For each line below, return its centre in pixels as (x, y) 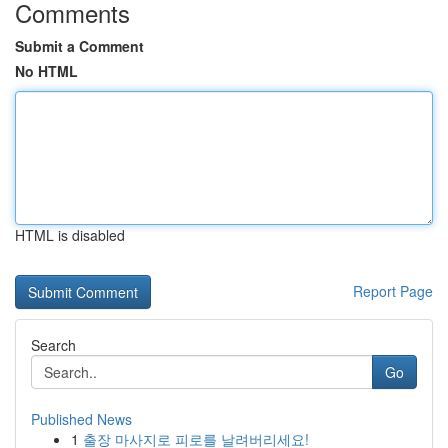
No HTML (46, 71)
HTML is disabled (70, 235)
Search (53, 345)
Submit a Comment (79, 46)
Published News (81, 419)
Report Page (393, 291)
